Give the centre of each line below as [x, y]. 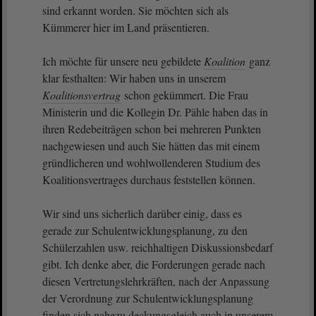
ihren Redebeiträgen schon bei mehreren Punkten [152, 129]
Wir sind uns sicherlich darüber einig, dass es [142, 213]
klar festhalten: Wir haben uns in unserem [134, 78]
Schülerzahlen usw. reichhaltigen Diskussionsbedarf [158, 247]
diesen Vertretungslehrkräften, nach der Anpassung [156, 281]
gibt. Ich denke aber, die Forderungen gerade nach [154, 264]
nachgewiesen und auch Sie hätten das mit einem [151, 146]
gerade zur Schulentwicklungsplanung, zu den [145, 230]
